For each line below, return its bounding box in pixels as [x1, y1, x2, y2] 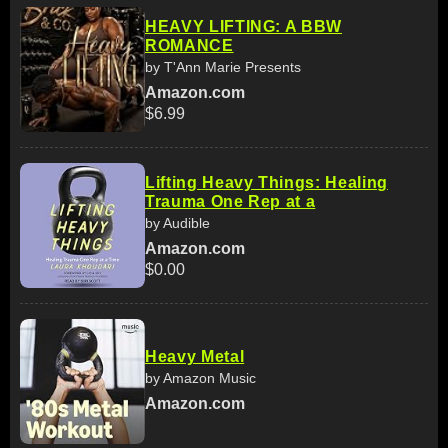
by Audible [145, 215, 210, 231]
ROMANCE [145, 37, 234, 54]
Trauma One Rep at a [145, 193, 316, 210]
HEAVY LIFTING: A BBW [145, 18, 342, 35]
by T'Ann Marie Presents [145, 59, 301, 75]
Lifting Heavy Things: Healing [145, 174, 388, 191]
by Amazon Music [145, 369, 256, 386]
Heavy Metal [145, 347, 245, 365]
